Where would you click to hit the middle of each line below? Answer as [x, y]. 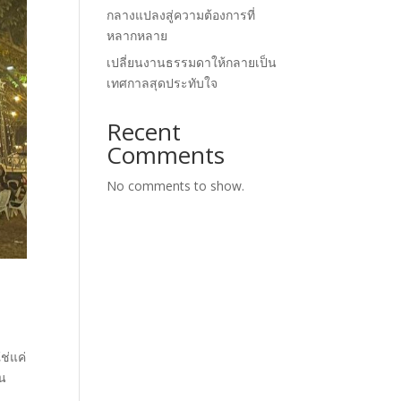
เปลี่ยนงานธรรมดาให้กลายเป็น [192, 62]
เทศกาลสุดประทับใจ [162, 82]
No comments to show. [176, 185]
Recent [144, 131]
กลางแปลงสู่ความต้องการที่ [181, 14]
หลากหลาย [137, 35]
